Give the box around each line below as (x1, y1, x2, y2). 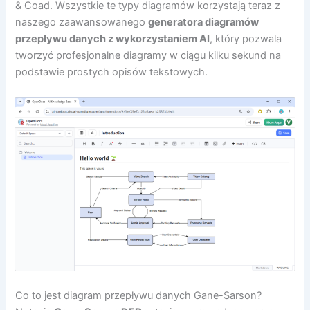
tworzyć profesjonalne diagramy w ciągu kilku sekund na (15, 49, 282, 62)
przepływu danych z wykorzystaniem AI (15, 33, 210, 46)
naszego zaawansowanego (15, 16, 149, 29)
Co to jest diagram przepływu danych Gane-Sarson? (15, 289, 262, 302)
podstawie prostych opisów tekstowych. (15, 66, 208, 79)
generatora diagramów (148, 16, 259, 29)
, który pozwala (210, 33, 282, 46)
